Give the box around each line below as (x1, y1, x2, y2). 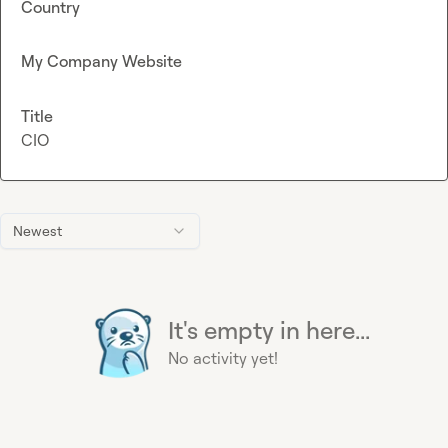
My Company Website (21, 51, 182, 72)
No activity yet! (168, 347, 278, 368)
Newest (13, 221, 62, 239)
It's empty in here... (168, 314, 370, 345)
